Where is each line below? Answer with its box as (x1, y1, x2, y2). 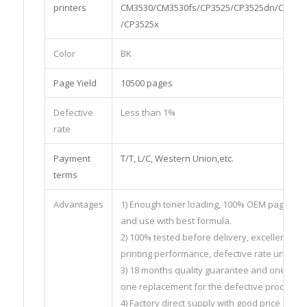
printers (53, 1, 86, 14)
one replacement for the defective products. (120, 280, 304, 293)
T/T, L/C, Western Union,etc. (120, 152, 234, 165)
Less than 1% (120, 106, 175, 119)
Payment (53, 152, 90, 165)
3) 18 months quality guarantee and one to (120, 264, 296, 277)
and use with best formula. (120, 214, 232, 228)
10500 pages (120, 77, 173, 90)
